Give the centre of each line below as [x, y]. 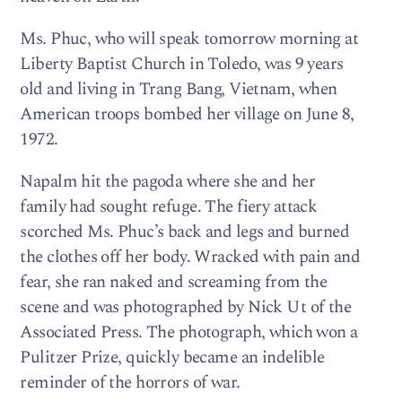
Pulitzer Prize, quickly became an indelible [172, 358]
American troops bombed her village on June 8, [187, 114]
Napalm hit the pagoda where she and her [167, 182]
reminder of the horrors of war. [130, 383]
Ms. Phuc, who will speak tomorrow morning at [189, 39]
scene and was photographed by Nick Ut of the [186, 308]
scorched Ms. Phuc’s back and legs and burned [185, 232]
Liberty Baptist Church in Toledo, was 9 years [182, 64]
